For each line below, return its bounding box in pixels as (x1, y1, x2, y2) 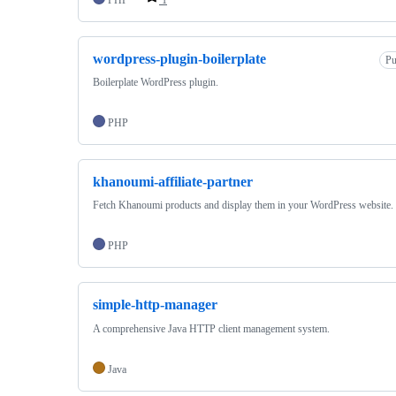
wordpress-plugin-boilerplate (93, 50, 266, 66)
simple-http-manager (93, 297, 217, 313)
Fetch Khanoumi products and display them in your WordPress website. (93, 199, 393, 212)
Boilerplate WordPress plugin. (93, 75, 218, 88)
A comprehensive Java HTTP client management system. (93, 322, 330, 335)
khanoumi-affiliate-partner (93, 173, 253, 189)
